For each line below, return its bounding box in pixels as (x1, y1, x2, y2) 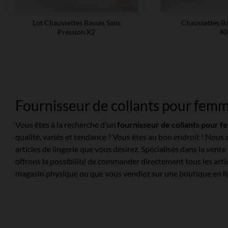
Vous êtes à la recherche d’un (15, 119, 117, 129)
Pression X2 (58, 27, 95, 36)
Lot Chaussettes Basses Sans (32, 18, 121, 27)
